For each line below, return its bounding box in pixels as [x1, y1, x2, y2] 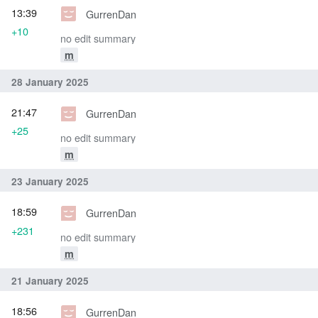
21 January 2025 [11, 273, 89, 287]
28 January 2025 [11, 75, 89, 89]
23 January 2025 [11, 174, 89, 188]
